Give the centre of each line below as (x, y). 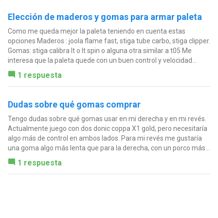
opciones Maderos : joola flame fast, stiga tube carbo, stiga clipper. (109, 41)
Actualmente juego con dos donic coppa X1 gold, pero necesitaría (107, 128)
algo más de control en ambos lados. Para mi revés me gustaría (105, 138)
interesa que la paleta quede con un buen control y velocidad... (102, 60)
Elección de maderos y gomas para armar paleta (105, 17)
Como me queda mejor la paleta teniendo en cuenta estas (96, 31)
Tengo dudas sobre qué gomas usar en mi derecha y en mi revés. (107, 118)
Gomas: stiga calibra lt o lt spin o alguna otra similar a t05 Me (100, 50)
